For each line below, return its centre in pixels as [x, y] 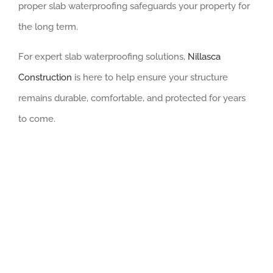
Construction [45, 77]
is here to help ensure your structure [150, 77]
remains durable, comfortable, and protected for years [132, 98]
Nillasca [204, 56]
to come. [37, 119]
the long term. [48, 27]
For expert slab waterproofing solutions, [103, 56]
